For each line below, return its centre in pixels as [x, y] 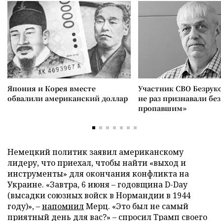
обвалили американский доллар [68, 98]
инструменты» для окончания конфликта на [98, 173]
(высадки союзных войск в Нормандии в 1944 [99, 195]
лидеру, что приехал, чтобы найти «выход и [97, 163]
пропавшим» [162, 108]
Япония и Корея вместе [52, 88]
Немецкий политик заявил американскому [95, 152]
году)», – [25, 206]
